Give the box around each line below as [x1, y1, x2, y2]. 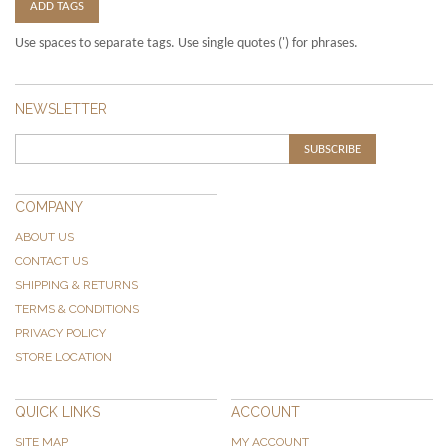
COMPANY [15, 198, 83, 215]
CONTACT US [15, 253, 88, 268]
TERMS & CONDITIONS [15, 301, 139, 316]
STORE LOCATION [15, 349, 112, 364]
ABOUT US [15, 229, 74, 244]
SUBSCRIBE [304, 142, 362, 156]
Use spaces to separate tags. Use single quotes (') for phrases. [15, 35, 358, 51]
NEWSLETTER [15, 100, 107, 117]
